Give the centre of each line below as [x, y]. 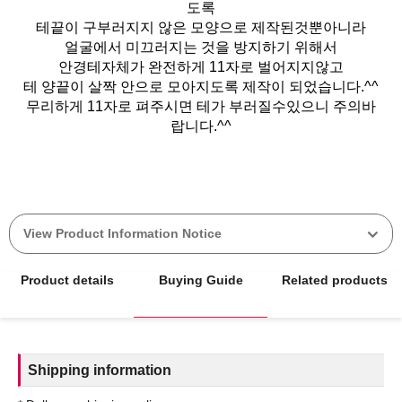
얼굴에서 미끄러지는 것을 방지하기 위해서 [201, 47]
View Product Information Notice [122, 233]
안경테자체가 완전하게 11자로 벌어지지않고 [201, 66]
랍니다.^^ [201, 126]
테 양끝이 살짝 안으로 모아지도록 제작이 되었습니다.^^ [201, 86]
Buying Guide [201, 280]
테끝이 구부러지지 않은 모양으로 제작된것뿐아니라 [201, 27]
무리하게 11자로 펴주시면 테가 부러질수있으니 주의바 [201, 106]
